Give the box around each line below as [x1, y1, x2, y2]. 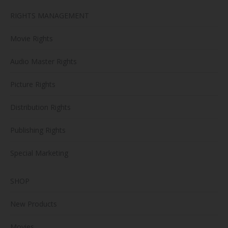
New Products [10, 199, 57, 209]
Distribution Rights [10, 102, 71, 112]
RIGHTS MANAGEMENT [10, 11, 89, 21]
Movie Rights [10, 34, 53, 44]
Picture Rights [10, 79, 55, 90]
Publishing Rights [10, 125, 66, 135]
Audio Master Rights [10, 56, 77, 67]
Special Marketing [10, 148, 68, 158]
